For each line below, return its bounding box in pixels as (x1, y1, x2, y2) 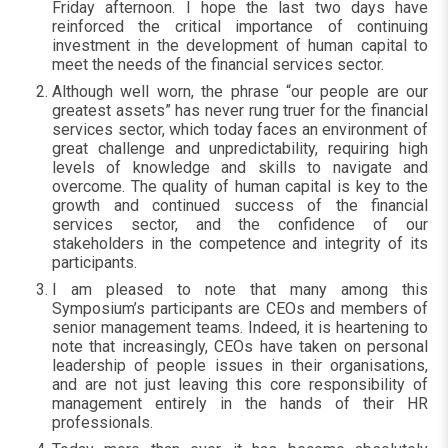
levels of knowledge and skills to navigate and (52, 158, 428, 177)
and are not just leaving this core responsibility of (52, 375, 428, 394)
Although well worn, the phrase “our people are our (52, 82, 428, 101)
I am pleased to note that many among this (52, 280, 428, 299)
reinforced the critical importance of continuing (52, 17, 428, 36)
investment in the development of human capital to (52, 36, 428, 55)
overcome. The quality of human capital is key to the (52, 177, 428, 196)
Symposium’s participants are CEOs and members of (52, 299, 428, 318)
